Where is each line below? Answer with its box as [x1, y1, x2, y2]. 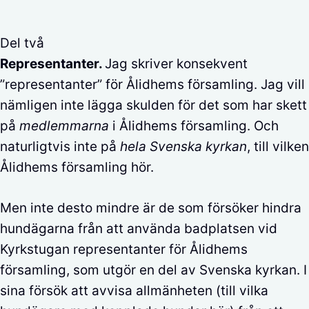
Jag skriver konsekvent [105, 56, 248, 72]
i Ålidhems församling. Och [109, 118, 279, 134]
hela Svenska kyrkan [120, 139, 247, 154]
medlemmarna [19, 118, 109, 134]
